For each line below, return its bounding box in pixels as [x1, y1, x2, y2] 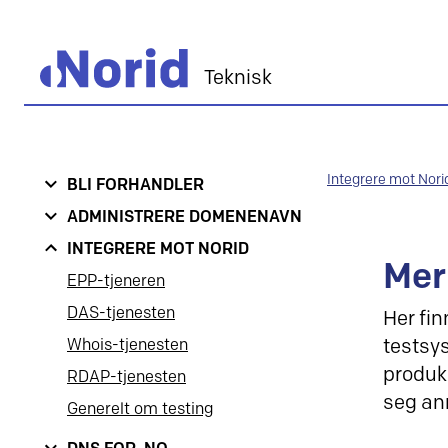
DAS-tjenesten [67, 304, 175, 323]
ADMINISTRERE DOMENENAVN [67, 208, 302, 227]
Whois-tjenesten [67, 336, 188, 355]
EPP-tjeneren [67, 272, 165, 291]
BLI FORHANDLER [67, 176, 204, 195]
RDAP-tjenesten [67, 368, 186, 387]
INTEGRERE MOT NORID [67, 240, 249, 259]
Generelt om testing [67, 400, 214, 419]
